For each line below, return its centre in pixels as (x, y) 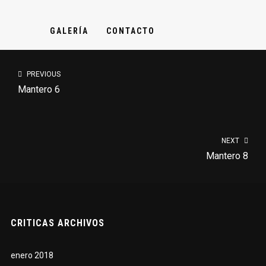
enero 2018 (32, 255)
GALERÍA (69, 31)
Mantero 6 (39, 89)
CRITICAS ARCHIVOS (57, 223)
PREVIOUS (43, 74)
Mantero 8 (227, 156)
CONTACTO (131, 31)
